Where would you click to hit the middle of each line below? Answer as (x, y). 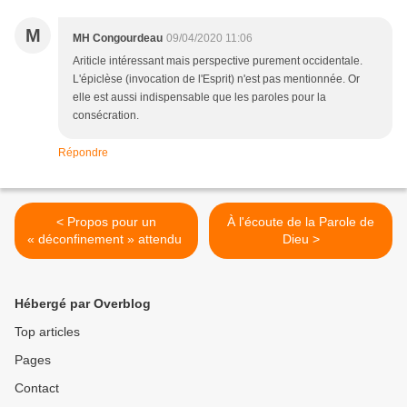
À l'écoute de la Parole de (301, 222)
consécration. (106, 116)
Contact (37, 388)
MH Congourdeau (118, 39)
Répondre (83, 153)
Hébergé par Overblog (83, 304)
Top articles (47, 332)
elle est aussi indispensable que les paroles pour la (199, 98)
